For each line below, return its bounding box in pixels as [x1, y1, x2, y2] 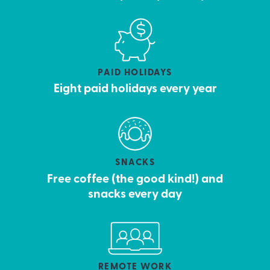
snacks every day [88, 188, 182, 201]
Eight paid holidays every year [53, 83, 217, 96]
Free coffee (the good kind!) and [47, 173, 223, 186]
